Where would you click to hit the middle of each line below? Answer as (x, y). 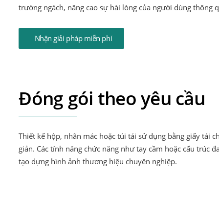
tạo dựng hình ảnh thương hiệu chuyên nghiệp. (98, 161)
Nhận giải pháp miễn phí (73, 38)
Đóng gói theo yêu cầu (112, 98)
